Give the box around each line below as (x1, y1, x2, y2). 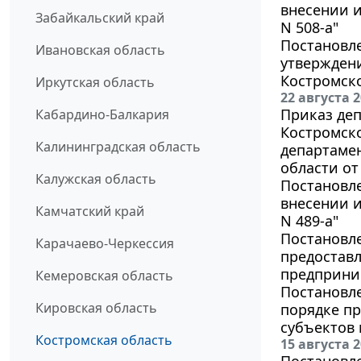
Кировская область (35, 299, 157, 317)
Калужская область (35, 170, 156, 189)
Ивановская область (35, 41, 165, 60)
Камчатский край (35, 202, 144, 221)
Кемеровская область (35, 267, 173, 285)
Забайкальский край (35, 9, 164, 27)
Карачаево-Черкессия (35, 234, 174, 253)
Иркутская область (35, 73, 155, 92)
